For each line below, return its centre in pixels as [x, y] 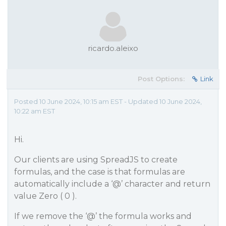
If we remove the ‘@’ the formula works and [103, 216]
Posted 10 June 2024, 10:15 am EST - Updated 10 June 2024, [108, 101]
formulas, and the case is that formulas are [100, 172]
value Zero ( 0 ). [45, 196]
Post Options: [161, 79]
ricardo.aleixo [113, 48]
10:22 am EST [35, 111]
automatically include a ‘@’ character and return [112, 184]
